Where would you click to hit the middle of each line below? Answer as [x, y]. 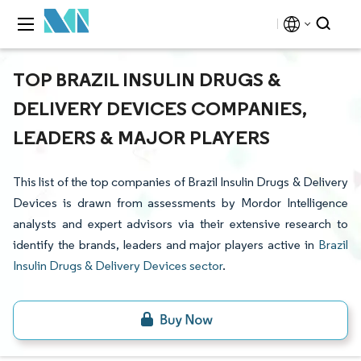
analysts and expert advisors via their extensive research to [180, 224]
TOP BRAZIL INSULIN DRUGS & [147, 79]
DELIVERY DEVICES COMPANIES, [160, 108]
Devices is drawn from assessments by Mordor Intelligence [180, 203]
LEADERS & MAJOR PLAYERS [141, 137]
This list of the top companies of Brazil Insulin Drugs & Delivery [180, 182]
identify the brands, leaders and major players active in [166, 245]
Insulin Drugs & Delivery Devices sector [118, 266]
